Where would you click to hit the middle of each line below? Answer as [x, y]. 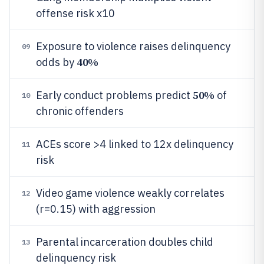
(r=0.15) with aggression [96, 209]
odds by [56, 62]
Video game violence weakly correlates [130, 193]
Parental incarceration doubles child [125, 242]
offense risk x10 [75, 13]
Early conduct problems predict [114, 95]
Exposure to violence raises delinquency [133, 46]
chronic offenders [80, 111]
